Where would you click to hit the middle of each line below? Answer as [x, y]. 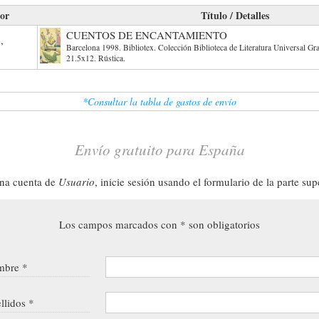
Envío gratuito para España [159, 149]
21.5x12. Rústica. [96, 58]
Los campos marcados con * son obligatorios [159, 224]
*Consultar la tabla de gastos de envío [159, 101]
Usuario [77, 181]
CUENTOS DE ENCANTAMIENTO [147, 35]
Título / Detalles [235, 15]
